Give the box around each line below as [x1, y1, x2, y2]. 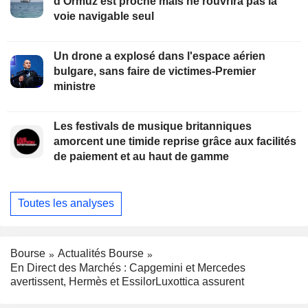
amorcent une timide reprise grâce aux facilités [54, 135, 296, 147]
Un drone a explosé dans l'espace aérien [54, 49, 265, 62]
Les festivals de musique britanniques [54, 120, 252, 132]
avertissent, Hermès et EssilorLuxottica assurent [10, 275, 244, 287]
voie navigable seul [54, 10, 154, 22]
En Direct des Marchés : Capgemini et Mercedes [10, 261, 245, 274]
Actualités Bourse [58, 247, 144, 259]
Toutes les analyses [18, 197, 114, 210]
